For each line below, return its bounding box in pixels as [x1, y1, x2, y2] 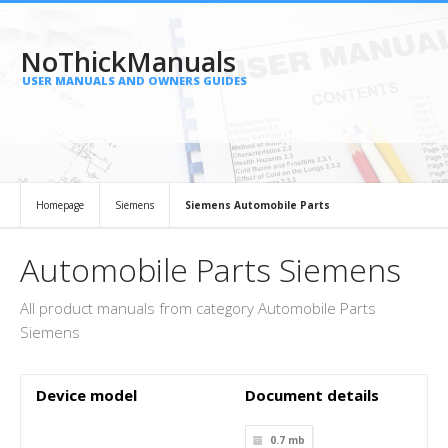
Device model [36, 385, 137, 405]
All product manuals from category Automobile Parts [20, 298, 376, 318]
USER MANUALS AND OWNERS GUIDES [22, 73, 247, 88]
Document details [245, 385, 379, 405]
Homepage [36, 198, 84, 212]
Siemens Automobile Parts [185, 198, 330, 212]
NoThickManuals [20, 43, 236, 80]
